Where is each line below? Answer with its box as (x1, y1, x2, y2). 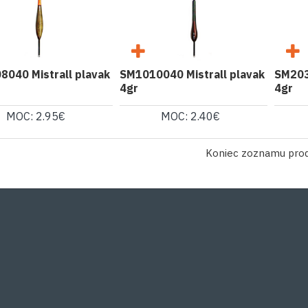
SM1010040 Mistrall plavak (119, 67, 265, 82)
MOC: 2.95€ (6, 109, 66, 124)
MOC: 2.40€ (161, 109, 221, 124)
